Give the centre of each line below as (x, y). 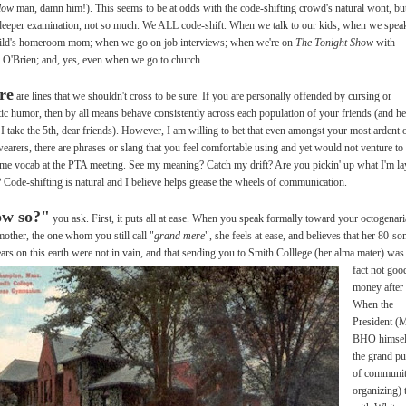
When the (373, 304)
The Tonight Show (333, 42)
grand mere (179, 235)
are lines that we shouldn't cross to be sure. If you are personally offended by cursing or (203, 96)
